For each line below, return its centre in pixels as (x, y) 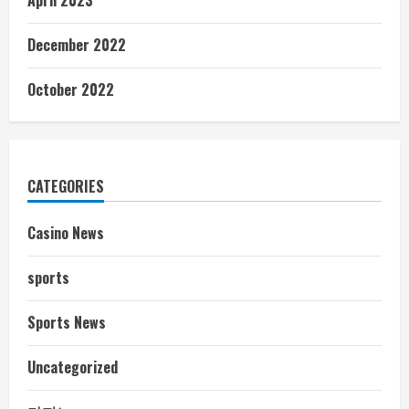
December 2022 (77, 44)
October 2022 (71, 89)
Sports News (67, 322)
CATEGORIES (66, 186)
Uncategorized (73, 367)
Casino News (66, 232)
